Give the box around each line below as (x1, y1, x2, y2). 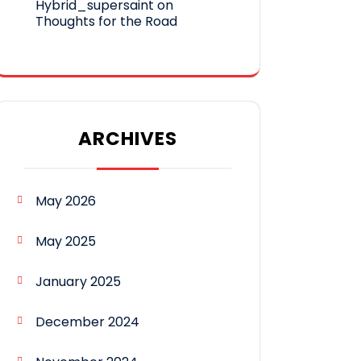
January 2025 (35, 272, 121, 292)
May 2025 (35, 232, 96, 251)
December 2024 (35, 313, 139, 332)
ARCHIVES (77, 126, 177, 152)
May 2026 (35, 192, 96, 211)
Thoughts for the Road (35, 12, 177, 31)
